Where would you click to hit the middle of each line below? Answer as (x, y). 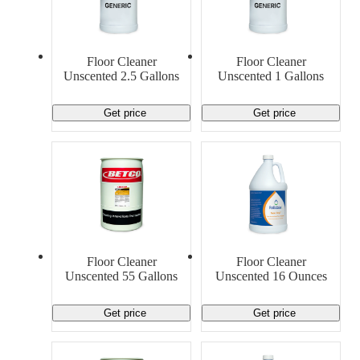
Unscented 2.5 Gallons (121, 76)
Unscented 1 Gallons (271, 76)
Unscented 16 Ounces (271, 276)
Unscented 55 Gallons (121, 276)
